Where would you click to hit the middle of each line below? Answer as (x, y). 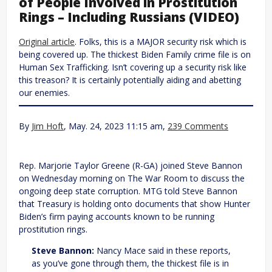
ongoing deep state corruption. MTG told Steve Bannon (128, 191)
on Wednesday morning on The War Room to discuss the (132, 178)
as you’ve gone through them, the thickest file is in (130, 263)
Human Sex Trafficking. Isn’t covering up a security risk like (133, 67)
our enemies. (44, 92)
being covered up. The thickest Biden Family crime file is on (135, 54)
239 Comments (198, 126)
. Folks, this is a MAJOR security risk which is (161, 41)
